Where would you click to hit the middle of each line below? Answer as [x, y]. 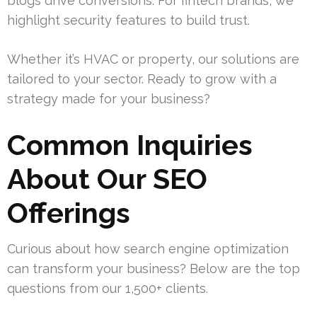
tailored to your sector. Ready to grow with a [142, 79]
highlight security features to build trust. [128, 21]
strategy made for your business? [109, 99]
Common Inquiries [130, 145]
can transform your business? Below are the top [154, 269]
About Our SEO [107, 179]
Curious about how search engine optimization [148, 249]
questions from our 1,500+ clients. [108, 289]
